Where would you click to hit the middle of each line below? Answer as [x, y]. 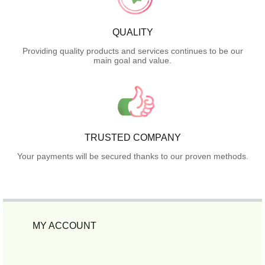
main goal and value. [132, 60]
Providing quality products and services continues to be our [132, 51]
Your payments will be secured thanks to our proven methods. [132, 156]
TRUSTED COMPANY [132, 137]
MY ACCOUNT [64, 225]
